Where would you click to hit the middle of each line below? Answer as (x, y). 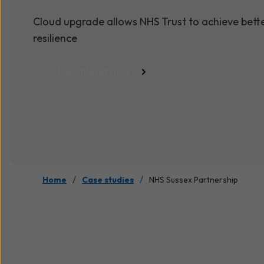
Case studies (108, 180)
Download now (94, 71)
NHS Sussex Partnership (194, 180)
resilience (55, 38)
